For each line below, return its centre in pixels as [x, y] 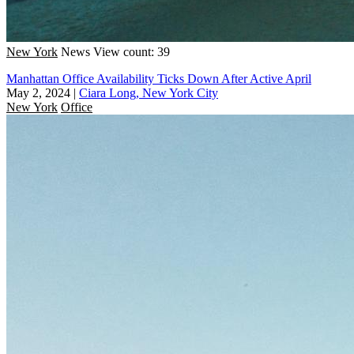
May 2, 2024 [38, 92]
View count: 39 [132, 51]
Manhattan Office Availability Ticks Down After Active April [159, 78]
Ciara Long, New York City [149, 92]
